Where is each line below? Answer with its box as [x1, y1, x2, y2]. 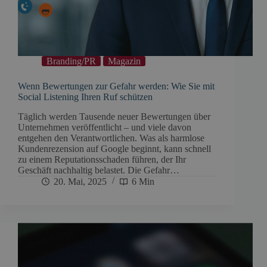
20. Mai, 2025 [54, 176, 107, 187]
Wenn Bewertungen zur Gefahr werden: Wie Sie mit [18, 81, 215, 92]
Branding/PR [46, 56, 96, 67]
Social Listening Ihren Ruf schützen [18, 92, 153, 103]
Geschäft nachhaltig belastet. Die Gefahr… [18, 164, 179, 175]
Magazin [108, 56, 141, 67]
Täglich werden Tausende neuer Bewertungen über [18, 111, 210, 122]
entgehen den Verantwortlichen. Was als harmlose [18, 132, 204, 143]
